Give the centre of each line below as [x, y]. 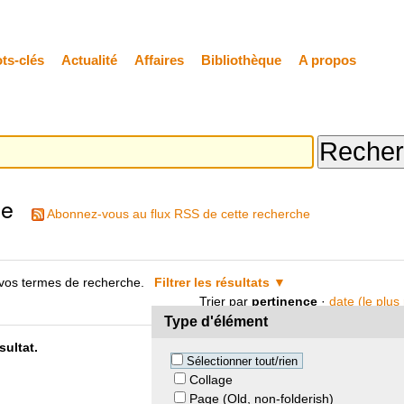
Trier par [224, 302]
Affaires [159, 60]
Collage [211, 379]
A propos [327, 60]
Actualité [89, 60]
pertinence [285, 302]
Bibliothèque [241, 60]
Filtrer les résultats [212, 283]
